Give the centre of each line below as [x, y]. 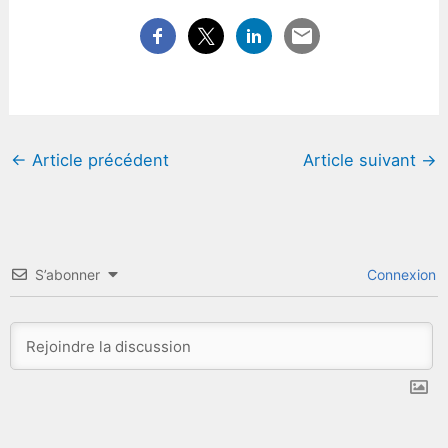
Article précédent [97, 160]
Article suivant [362, 160]
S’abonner [67, 275]
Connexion [400, 275]
